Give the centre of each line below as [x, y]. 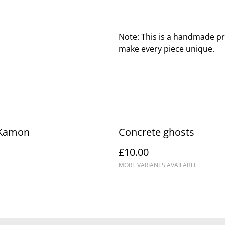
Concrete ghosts [156, 132]
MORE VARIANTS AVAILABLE [158, 165]
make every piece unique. [166, 49]
